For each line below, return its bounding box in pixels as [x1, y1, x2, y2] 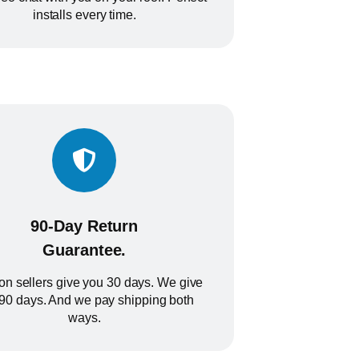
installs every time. [32, 8, 136, 22]
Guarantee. [42, 240, 127, 259]
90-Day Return [30, 216, 139, 235]
